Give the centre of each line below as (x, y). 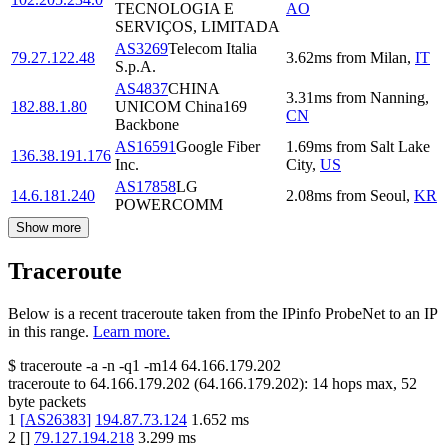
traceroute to (47, 384)
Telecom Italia (212, 49)
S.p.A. (135, 67)
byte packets (47, 402)
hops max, (364, 384)
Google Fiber (218, 147)
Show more (48, 228)
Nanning (397, 98)
